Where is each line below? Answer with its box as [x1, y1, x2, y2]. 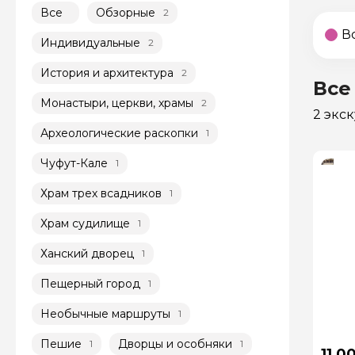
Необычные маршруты [40, 306, 170, 321]
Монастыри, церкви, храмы [40, 95, 193, 110]
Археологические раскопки [40, 125, 198, 140]
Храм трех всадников [40, 185, 162, 200]
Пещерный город [40, 276, 140, 291]
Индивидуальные [40, 35, 140, 50]
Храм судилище [40, 216, 130, 231]
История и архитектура [40, 65, 174, 80]
